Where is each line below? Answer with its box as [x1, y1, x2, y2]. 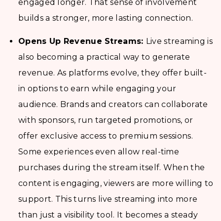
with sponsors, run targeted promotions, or [18, 115, 193, 125]
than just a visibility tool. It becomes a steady [18, 210, 198, 220]
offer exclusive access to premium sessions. [18, 131, 193, 141]
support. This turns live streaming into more [18, 194, 198, 204]
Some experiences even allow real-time [18, 147, 180, 157]
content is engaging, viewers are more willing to [18, 179, 214, 188]
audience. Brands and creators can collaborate [18, 100, 208, 110]
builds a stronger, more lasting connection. [18, 13, 193, 23]
